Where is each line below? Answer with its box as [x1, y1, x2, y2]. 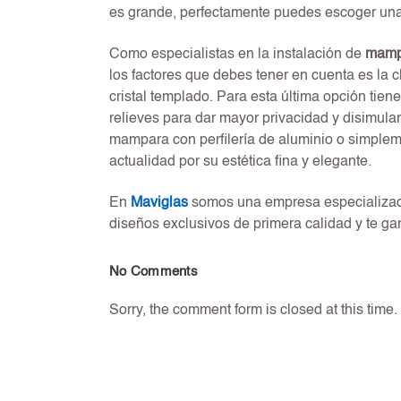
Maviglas [131, 196, 188, 211]
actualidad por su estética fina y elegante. [109, 155, 371, 170]
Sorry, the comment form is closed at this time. [109, 303, 397, 319]
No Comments [109, 265, 198, 279]
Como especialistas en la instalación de [109, 47, 365, 63]
